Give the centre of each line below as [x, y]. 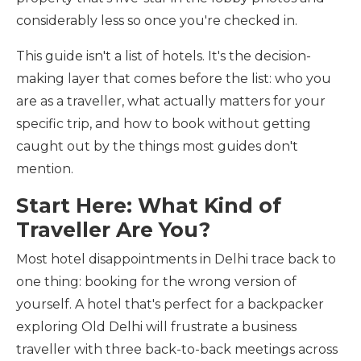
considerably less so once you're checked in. [157, 21]
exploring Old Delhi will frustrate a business [156, 327]
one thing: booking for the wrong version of [156, 282]
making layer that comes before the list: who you [174, 79]
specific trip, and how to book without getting [164, 124]
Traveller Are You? [113, 230]
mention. [45, 169]
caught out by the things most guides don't [157, 146]
